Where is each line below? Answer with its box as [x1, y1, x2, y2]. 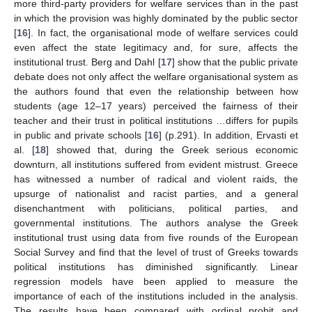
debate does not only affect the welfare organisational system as [14, 70, 298, 82]
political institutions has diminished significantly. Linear [14, 260, 298, 272]
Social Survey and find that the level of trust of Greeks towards [14, 246, 298, 258]
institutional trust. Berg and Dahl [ [14, 56, 161, 68]
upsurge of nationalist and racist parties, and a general [14, 187, 298, 199]
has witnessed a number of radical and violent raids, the [14, 173, 298, 185]
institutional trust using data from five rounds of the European [14, 231, 298, 243]
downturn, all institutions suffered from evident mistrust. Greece [14, 158, 298, 170]
